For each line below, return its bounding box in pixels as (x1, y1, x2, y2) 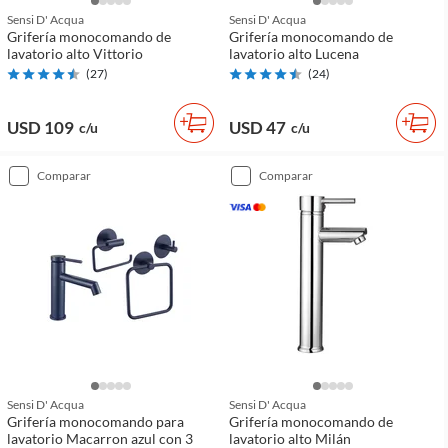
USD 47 (229, 117, 286, 139)
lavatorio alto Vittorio (7, 45, 143, 63)
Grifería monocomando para (7, 413, 184, 431)
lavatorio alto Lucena (229, 45, 359, 63)
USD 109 (7, 117, 74, 139)
